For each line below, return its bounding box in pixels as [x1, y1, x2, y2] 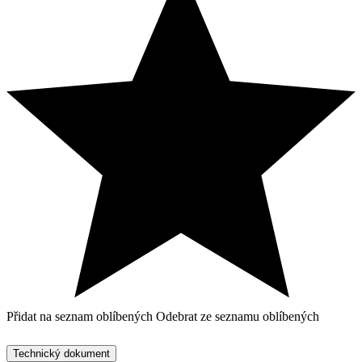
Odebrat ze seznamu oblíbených [156, 309, 319, 324]
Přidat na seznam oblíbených [6, 309, 156, 324]
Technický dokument [13, 347, 110, 360]
